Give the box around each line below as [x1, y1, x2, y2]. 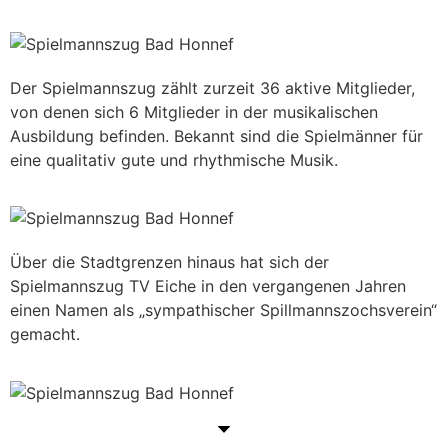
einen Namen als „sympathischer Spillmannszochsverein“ [10, 300, 437, 321]
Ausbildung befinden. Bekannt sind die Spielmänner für [10, 125, 423, 146]
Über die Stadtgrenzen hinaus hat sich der [10, 252, 329, 273]
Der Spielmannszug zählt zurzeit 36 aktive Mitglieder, [10, 77, 415, 98]
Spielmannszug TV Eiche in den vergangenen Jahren [10, 276, 406, 297]
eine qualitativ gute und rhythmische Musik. [10, 149, 338, 170]
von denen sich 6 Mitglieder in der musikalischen [10, 101, 378, 122]
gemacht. [10, 324, 80, 345]
